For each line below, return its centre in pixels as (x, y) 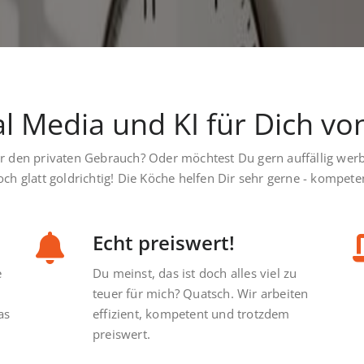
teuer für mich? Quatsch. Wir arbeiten (201, 294)
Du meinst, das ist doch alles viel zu (195, 273)
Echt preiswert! (164, 243)
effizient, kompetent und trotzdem (191, 314)
